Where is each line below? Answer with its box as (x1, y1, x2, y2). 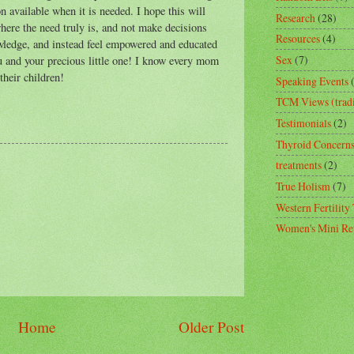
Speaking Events (276, 73, 348, 88)
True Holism (276, 178, 330, 194)
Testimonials (276, 115, 331, 131)
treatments (276, 157, 322, 173)
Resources (276, 31, 320, 47)
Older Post (179, 317, 244, 337)
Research (276, 9, 315, 25)
